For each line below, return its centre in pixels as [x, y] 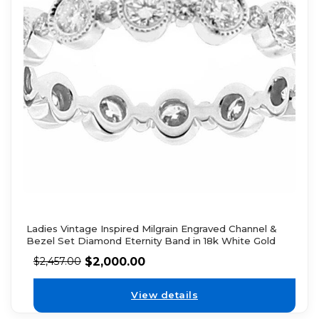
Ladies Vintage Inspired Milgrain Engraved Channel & [151, 228]
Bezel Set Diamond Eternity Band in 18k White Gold [151, 240]
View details [164, 295]
